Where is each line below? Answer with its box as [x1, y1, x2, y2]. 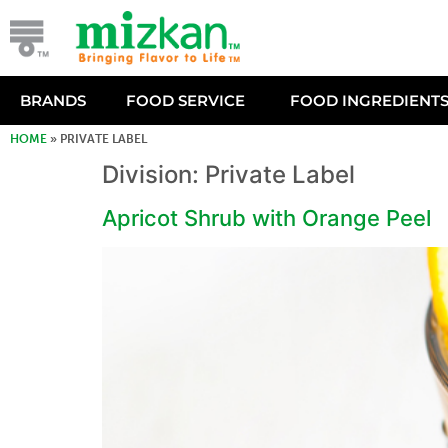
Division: [102, 160, 205, 189]
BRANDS [20, 91, 86, 110]
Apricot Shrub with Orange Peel [102, 205, 431, 231]
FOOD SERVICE [126, 91, 245, 110]
